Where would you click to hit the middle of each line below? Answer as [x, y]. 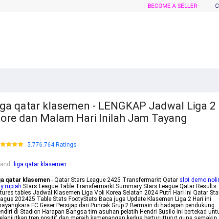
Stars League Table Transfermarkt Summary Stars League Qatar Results [119, 186]
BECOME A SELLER [172, 6]
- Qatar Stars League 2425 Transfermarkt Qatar [115, 180]
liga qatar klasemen [40, 164]
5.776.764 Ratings [52, 145]
